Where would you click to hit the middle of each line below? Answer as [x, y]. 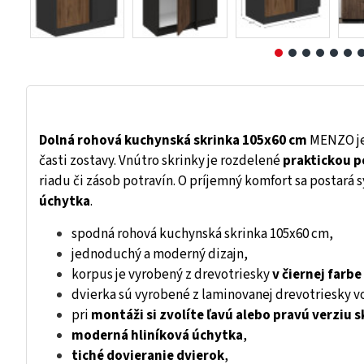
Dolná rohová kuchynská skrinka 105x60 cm [173, 141]
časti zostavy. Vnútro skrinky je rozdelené [161, 161]
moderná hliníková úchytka [157, 336]
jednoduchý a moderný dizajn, [160, 255]
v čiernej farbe [317, 275]
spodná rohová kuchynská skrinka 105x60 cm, [202, 234]
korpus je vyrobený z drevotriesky [172, 275]
